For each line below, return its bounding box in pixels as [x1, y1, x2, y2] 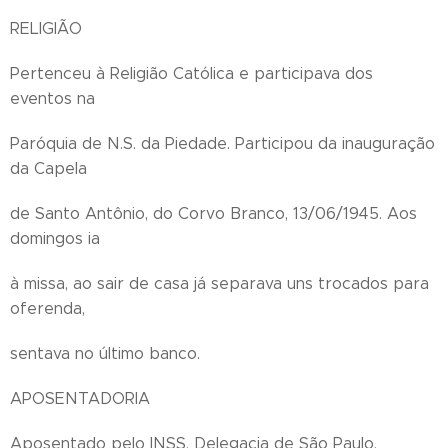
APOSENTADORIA [10, 389, 150, 408]
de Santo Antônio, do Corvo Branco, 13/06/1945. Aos [10, 204, 417, 223]
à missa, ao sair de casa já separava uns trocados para [10, 274, 429, 293]
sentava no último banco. [10, 344, 200, 363]
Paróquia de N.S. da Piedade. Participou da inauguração [10, 134, 435, 153]
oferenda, [10, 299, 85, 318]
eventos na [10, 89, 95, 108]
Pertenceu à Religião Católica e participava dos [10, 64, 373, 83]
